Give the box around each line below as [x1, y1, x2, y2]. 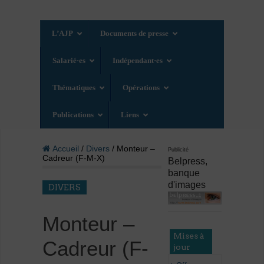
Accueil [49, 144, 79, 154]
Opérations [123, 83, 160, 93]
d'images [168, 180, 206, 190]
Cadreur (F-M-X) [42, 153, 105, 163]
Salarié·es [52, 56, 86, 65]
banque [168, 168, 200, 179]
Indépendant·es [113, 56, 163, 65]
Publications [52, 110, 94, 120]
